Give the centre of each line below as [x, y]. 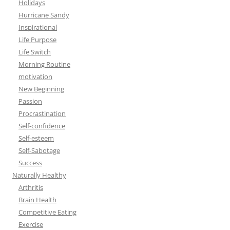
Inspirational [38, 27]
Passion [30, 101]
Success [30, 163]
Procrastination [42, 114]
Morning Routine [44, 64]
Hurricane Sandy [44, 15]
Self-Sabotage [39, 151]
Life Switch [35, 52]
